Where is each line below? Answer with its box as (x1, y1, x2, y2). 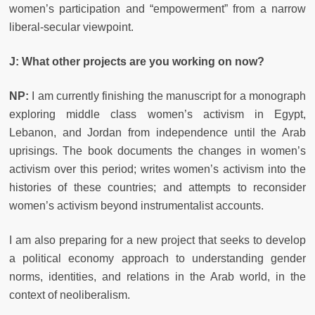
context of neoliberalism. (9, 288, 130, 301)
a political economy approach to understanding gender (9, 252, 306, 264)
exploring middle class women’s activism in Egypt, (9, 108, 306, 120)
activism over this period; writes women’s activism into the (9, 162, 306, 175)
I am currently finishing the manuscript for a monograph (29, 89, 306, 102)
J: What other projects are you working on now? (9, 55, 264, 67)
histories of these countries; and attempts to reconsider (9, 181, 306, 193)
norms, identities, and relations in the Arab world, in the (9, 270, 306, 283)
